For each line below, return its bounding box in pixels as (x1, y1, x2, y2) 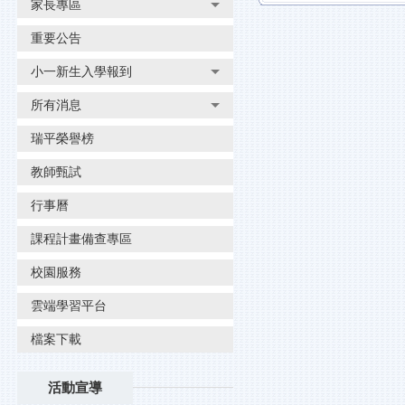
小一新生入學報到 (31, 63, 132, 79)
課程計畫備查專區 (31, 231, 132, 246)
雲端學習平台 (31, 297, 107, 313)
